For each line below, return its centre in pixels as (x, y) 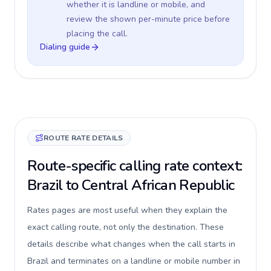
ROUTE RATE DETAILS (83, 138)
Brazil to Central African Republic (131, 185)
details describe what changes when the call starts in (131, 244)
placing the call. (97, 34)
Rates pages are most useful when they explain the (127, 210)
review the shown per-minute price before (148, 19)
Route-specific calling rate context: (135, 166)
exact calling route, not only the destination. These (126, 227)
